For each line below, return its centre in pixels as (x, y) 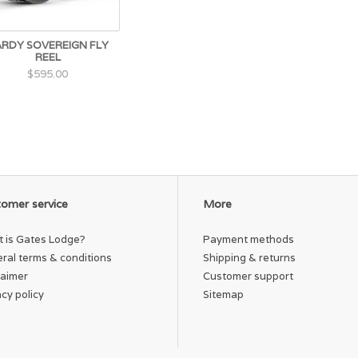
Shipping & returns (249, 258)
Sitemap (223, 295)
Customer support (248, 276)
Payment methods (249, 240)
